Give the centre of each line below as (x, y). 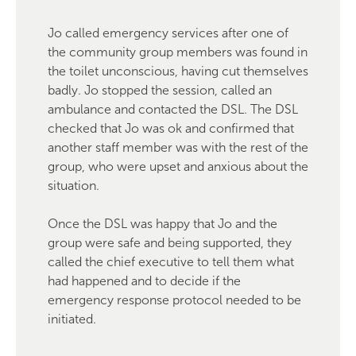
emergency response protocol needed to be (174, 300)
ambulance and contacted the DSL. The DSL (173, 109)
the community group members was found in (178, 52)
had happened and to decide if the (144, 281)
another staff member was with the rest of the (178, 147)
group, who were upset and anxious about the (178, 166)
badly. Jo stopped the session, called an (160, 90)
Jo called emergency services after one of (168, 33)
